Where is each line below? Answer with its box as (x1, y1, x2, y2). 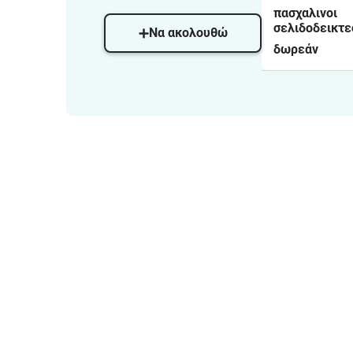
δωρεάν (273, 42, 318, 57)
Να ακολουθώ (148, 25, 228, 40)
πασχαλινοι (273, 6, 337, 20)
